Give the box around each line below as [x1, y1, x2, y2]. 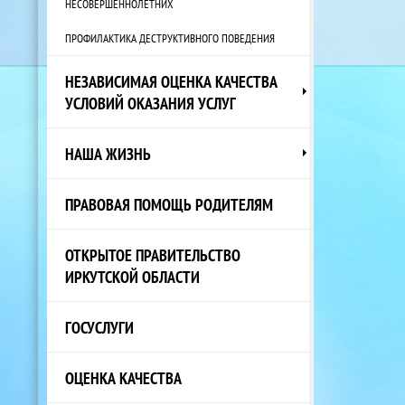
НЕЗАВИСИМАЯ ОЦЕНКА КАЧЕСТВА [65, 70, 278, 92]
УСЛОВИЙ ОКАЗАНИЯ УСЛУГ [65, 91, 236, 114]
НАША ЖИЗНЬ [65, 142, 151, 165]
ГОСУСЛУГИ [65, 316, 134, 338]
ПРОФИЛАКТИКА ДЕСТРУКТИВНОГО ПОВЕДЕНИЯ [65, 30, 275, 45]
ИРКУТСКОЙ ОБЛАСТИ [65, 265, 200, 287]
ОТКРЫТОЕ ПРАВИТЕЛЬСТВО [65, 243, 240, 266]
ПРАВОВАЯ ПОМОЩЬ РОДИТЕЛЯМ [65, 193, 273, 215]
